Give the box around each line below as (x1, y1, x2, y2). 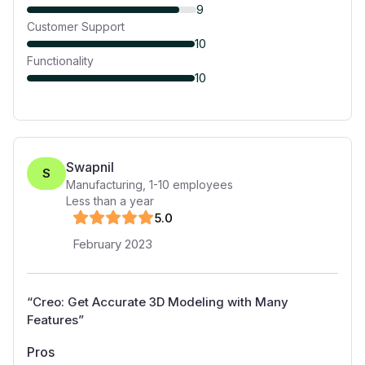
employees (169, 178, 233, 191)
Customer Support (27, 20, 125, 33)
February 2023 (73, 236, 152, 252)
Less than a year (66, 194, 154, 208)
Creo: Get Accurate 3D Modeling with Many (33, 294, 288, 310)
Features (27, 312, 78, 328)
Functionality (27, 54, 94, 68)
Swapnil (66, 159, 114, 175)
